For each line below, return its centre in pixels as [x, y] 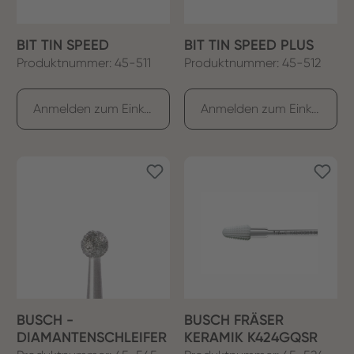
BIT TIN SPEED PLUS [249, 45]
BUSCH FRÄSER [234, 320]
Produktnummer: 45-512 [252, 62]
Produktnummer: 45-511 [84, 62]
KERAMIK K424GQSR [251, 337]
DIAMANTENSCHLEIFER [92, 337]
